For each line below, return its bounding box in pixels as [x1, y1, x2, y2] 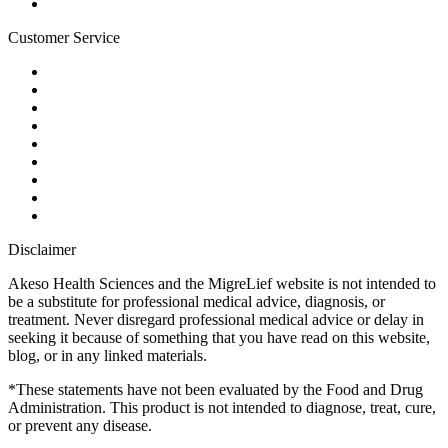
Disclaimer [8, 240, 76, 258]
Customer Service [8, 28, 120, 46]
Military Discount [48, 188, 159, 206]
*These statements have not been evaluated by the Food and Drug [8, 380, 423, 398]
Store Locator [48, 134, 134, 152]
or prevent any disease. [8, 416, 152, 434]
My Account [48, 62, 127, 80]
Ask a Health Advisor [48, 98, 185, 116]
